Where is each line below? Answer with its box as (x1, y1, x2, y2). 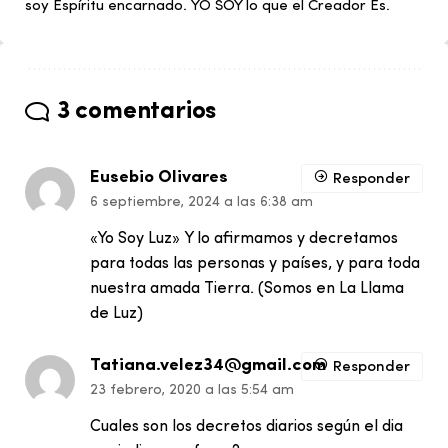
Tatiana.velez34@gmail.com (90, 357, 326, 374)
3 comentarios (56, 100, 217, 124)
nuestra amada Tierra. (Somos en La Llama (90, 281, 404, 297)
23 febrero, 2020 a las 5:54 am (90, 383, 294, 398)
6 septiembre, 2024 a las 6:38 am (90, 195, 313, 210)
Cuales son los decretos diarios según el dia (90, 419, 403, 435)
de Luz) (90, 306, 143, 322)
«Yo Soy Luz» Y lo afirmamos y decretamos (90, 231, 398, 247)
